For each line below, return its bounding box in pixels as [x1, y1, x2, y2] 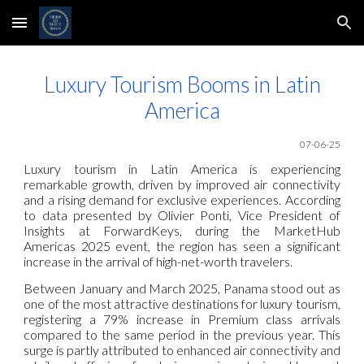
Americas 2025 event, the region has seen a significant [24, 238, 340, 254]
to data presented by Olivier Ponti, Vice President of [24, 207, 340, 223]
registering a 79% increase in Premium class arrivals [24, 310, 340, 327]
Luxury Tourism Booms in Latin [43, 71, 321, 97]
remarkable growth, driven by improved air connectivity [24, 176, 340, 193]
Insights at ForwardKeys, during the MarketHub [24, 223, 340, 239]
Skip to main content [13, 23, 128, 37]
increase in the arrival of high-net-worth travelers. [24, 253, 293, 270]
